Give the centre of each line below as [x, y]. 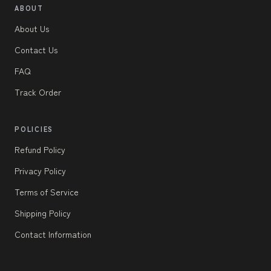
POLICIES [34, 129]
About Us [32, 29]
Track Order [38, 92]
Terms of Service [47, 192]
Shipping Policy [43, 213]
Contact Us [36, 50]
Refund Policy [40, 150]
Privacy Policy [40, 171]
